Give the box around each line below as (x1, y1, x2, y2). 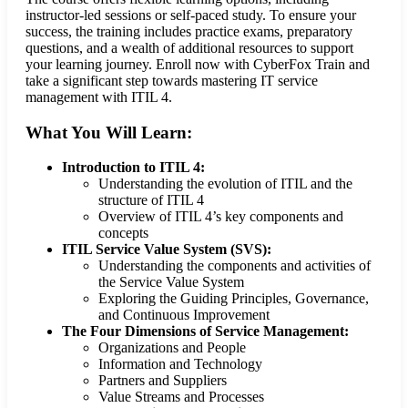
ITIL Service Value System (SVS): (62, 241, 271, 258)
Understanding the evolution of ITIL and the (98, 176, 352, 192)
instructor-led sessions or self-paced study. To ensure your (25, 6, 356, 23)
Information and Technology (98, 356, 262, 372)
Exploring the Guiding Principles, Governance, (98, 291, 369, 307)
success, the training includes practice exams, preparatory (25, 23, 352, 39)
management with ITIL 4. (25, 88, 172, 105)
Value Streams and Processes (98, 389, 264, 405)
